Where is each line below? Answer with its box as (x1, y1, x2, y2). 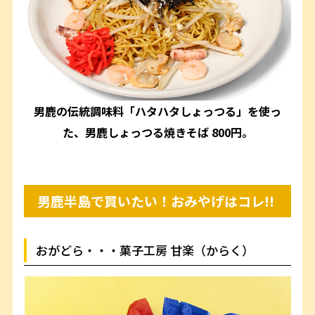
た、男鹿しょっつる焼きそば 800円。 (62, 123, 253, 141)
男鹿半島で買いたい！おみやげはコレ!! (37, 191, 275, 211)
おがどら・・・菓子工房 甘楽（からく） (36, 240, 255, 259)
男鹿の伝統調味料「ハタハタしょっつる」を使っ (34, 102, 281, 120)
